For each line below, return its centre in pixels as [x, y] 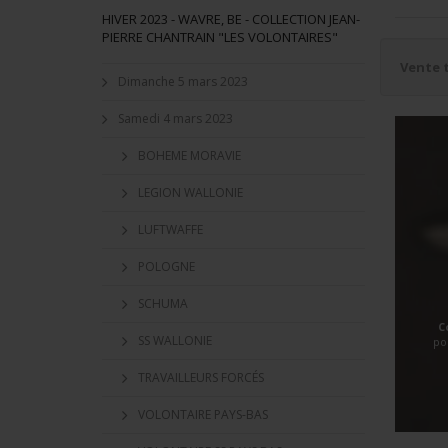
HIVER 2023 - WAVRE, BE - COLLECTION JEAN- [231, 19]
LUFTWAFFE [170, 229]
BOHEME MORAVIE [189, 155]
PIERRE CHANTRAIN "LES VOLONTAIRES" [220, 37]
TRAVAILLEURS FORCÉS [201, 377]
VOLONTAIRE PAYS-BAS [203, 414]
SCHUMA [163, 303]
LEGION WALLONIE [190, 192]
